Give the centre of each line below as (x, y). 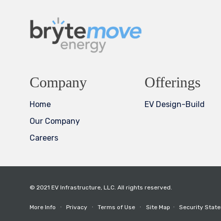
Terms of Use (116, 207)
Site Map (158, 207)
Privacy (77, 207)
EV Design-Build (174, 104)
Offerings (172, 82)
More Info (43, 207)
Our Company (55, 121)
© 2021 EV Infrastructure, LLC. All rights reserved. (101, 187)
